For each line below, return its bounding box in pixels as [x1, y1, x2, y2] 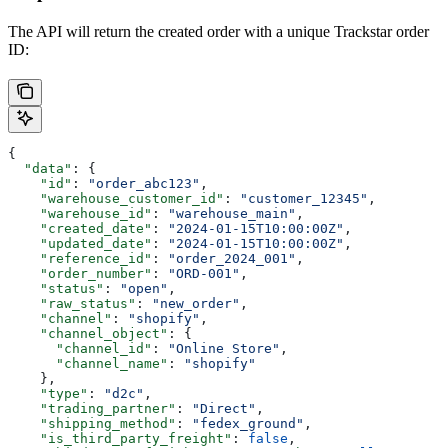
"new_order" [152, 295, 240, 311]
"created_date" [8, 220, 152, 236]
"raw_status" [8, 295, 136, 311]
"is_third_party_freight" [8, 430, 232, 446]
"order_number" [8, 265, 152, 281]
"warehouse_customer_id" [8, 190, 224, 206]
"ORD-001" [168, 265, 240, 281]
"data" [8, 160, 72, 176]
